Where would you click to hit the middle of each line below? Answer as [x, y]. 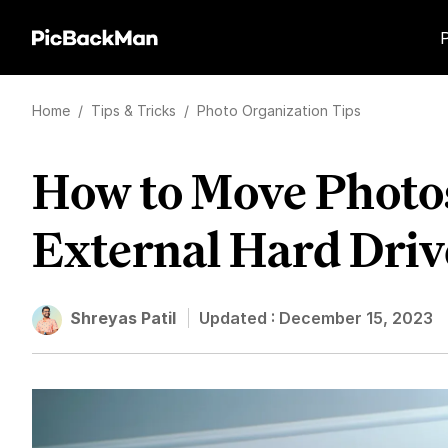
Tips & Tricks [135, 110]
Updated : [239, 318]
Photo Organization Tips [279, 110]
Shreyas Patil [123, 318]
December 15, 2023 [356, 318]
